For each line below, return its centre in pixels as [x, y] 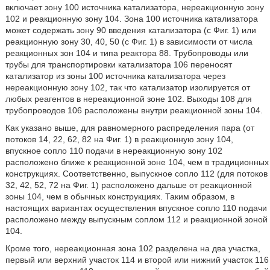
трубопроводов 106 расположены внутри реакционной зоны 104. [134, 110]
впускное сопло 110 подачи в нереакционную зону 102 [114, 151]
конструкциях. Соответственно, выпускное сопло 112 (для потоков [136, 174]
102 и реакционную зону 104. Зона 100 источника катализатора [131, 19]
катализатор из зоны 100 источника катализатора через [115, 76]
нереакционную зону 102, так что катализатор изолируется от [127, 87]
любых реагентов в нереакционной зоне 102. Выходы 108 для [128, 99]
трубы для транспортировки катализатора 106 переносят [118, 64]
